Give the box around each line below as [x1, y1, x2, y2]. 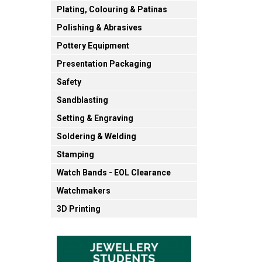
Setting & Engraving [57, 113, 133, 123]
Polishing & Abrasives [57, 23, 142, 33]
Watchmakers [57, 186, 111, 196]
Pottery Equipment [57, 41, 129, 51]
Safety [57, 77, 81, 87]
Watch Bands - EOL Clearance [57, 168, 171, 178]
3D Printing [57, 204, 101, 214]
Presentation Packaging [57, 59, 151, 69]
